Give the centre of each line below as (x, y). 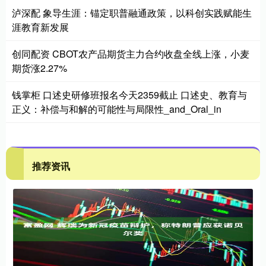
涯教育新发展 (40, 27)
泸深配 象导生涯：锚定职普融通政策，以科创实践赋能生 (132, 12)
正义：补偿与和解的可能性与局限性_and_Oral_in (117, 109)
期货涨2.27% (39, 68)
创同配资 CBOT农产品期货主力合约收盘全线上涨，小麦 (131, 53)
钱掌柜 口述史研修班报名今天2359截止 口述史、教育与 (129, 94)
